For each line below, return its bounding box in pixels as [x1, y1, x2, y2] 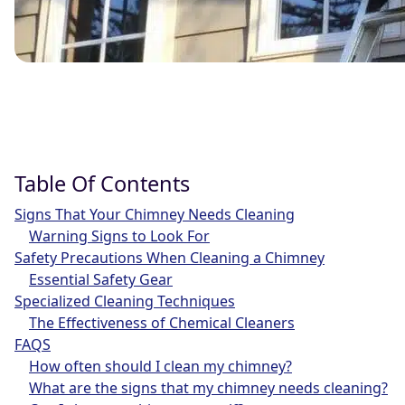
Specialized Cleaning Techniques [14, 291, 235, 312]
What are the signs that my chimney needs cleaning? [29, 378, 388, 399]
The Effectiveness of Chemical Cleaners [29, 313, 295, 334]
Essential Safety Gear [29, 269, 173, 290]
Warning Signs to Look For [29, 226, 210, 247]
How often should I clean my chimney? [29, 356, 292, 377]
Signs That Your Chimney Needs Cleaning [14, 204, 295, 225]
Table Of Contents [14, 169, 190, 199]
